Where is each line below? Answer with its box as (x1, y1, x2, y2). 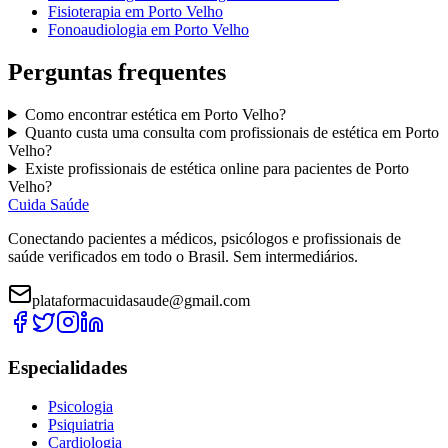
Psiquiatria (48, 415, 114, 433)
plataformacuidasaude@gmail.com (32, 292, 250, 310)
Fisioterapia (48, 3, 121, 21)
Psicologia (48, 397, 113, 415)
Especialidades (8, 356, 127, 378)
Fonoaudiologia (48, 21, 147, 39)
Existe (24, 160, 68, 178)
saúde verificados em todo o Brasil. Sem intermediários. (8, 248, 358, 266)
